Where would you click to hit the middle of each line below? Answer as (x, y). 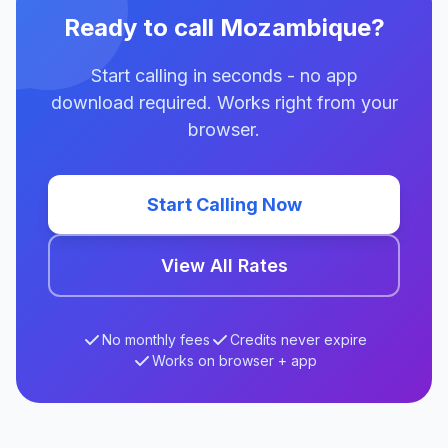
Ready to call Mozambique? (224, 27)
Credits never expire (298, 339)
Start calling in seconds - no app (224, 75)
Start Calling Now (224, 204)
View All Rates (224, 265)
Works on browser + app (234, 360)
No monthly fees (155, 339)
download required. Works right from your (224, 102)
